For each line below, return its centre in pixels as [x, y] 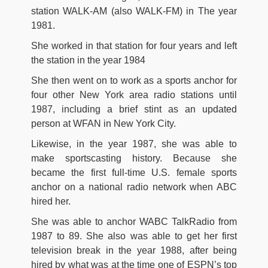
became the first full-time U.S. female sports [134, 172]
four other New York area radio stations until [134, 95]
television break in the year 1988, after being [134, 250]
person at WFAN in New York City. [103, 123]
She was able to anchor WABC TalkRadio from [134, 221]
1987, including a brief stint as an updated [134, 109]
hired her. [51, 201]
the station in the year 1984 [88, 60]
